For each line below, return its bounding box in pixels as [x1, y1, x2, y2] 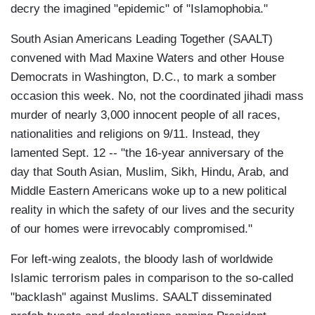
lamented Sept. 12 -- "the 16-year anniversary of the [11, 146, 283, 160]
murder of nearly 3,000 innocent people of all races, [11, 108, 281, 122]
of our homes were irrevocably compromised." [11, 222, 252, 236]
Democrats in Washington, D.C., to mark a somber [11, 70, 276, 84]
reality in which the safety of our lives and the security [11, 203, 295, 217]
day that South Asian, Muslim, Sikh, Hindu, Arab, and [11, 165, 288, 179]
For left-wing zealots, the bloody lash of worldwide [11, 252, 273, 266]
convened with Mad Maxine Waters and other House [11, 51, 284, 65]
